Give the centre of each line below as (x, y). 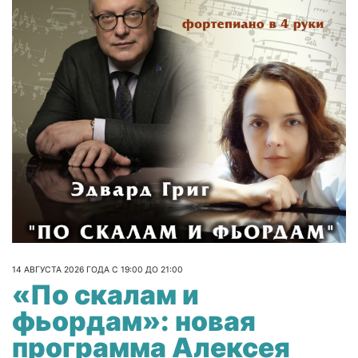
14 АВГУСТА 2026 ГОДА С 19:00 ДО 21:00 (97, 269)
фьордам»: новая (134, 321)
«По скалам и (105, 295)
